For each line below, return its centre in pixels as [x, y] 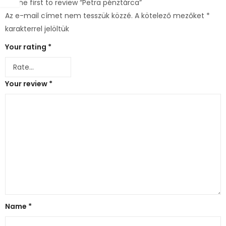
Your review [27, 83]
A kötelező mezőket [171, 15]
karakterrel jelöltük [37, 29]
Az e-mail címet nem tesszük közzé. [69, 15]
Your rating [26, 47]
